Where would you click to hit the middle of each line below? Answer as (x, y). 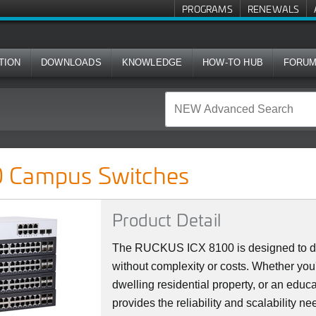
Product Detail (166, 219)
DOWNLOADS (71, 62)
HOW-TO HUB (233, 62)
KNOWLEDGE (152, 62)
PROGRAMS (207, 9)
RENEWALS (273, 9)
